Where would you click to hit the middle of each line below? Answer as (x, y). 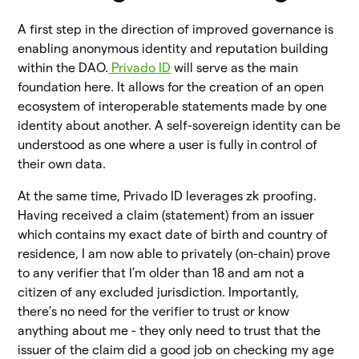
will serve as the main (235, 67)
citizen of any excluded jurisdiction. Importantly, (159, 292)
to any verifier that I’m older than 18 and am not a (161, 272)
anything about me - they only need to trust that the (169, 330)
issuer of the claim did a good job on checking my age (176, 349)
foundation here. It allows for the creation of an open (171, 87)
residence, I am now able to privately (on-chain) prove (174, 253)
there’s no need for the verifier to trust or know (154, 311)
